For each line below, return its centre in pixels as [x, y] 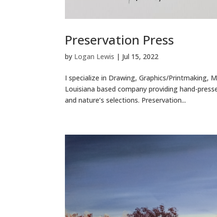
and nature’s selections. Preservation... [126, 100]
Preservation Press [120, 39]
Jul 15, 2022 [140, 56]
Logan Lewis [94, 56]
